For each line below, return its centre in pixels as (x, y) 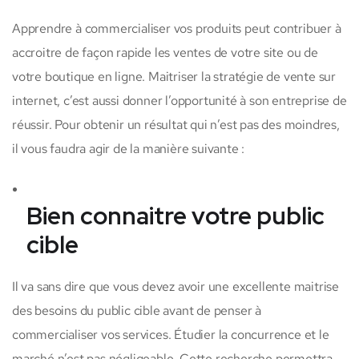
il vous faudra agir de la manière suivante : (129, 149)
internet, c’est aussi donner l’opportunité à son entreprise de (179, 101)
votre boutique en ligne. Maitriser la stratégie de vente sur (174, 77)
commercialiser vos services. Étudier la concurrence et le (171, 335)
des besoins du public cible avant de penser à (137, 311)
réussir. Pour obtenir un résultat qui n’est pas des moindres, (176, 125)
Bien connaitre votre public (175, 216)
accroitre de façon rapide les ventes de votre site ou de (165, 53)
